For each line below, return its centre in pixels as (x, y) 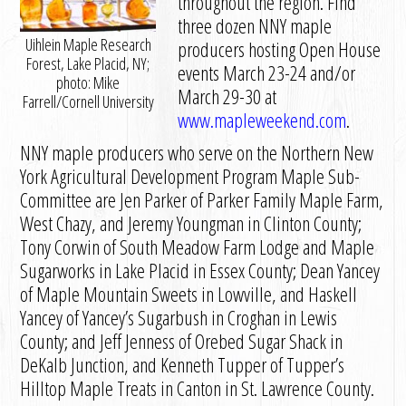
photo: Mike (88, 82)
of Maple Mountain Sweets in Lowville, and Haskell (189, 294)
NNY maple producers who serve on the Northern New (197, 152)
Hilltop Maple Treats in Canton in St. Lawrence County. (198, 388)
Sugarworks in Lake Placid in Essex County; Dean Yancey (200, 270)
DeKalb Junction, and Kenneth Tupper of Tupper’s (183, 364)
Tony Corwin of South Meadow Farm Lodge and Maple (198, 246)
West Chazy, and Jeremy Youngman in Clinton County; (191, 223)
